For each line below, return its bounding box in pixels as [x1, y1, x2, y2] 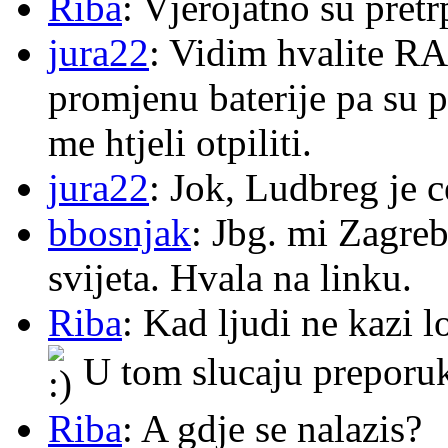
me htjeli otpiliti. [48, 121, 312, 165]
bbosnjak [48, 211, 191, 255]
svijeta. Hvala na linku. [48, 256, 412, 300]
